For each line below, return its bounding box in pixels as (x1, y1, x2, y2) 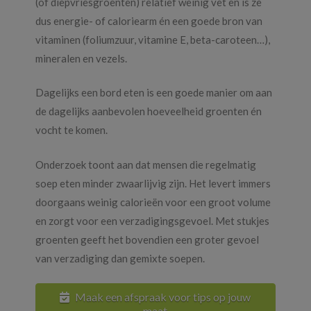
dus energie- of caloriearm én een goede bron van (35, 14, 262, 27)
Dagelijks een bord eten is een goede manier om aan (35, 86, 272, 99)
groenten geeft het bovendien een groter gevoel (35, 233, 259, 246)
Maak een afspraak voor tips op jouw (75, 290, 251, 304)
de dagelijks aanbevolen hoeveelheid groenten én (35, 105, 262, 118)
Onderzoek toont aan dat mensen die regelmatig (35, 158, 256, 171)
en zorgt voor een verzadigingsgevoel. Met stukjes (35, 214, 269, 227)
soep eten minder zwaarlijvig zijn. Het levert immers (35, 176, 271, 190)
